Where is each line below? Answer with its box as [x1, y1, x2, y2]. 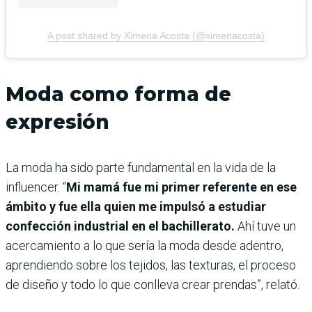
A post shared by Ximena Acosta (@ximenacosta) [47, 30, 265, 42]
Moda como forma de [6, 82, 231, 107]
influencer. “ [6, 180, 66, 195]
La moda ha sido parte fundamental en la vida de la [6, 160, 276, 175]
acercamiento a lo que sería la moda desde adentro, [6, 238, 283, 253]
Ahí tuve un [237, 219, 296, 234]
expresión [6, 110, 109, 134]
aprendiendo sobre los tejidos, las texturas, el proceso [6, 258, 296, 273]
